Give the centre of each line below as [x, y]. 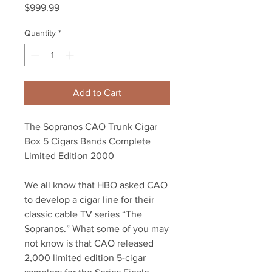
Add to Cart [97, 93]
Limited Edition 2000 [69, 156]
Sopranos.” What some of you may [97, 229]
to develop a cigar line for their [89, 200]
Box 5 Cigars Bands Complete [87, 141]
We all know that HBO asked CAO [96, 185]
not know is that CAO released [89, 243]
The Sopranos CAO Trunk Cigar [91, 127]
